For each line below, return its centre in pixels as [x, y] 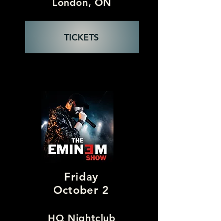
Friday [81, 177]
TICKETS [81, 37]
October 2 [81, 190]
